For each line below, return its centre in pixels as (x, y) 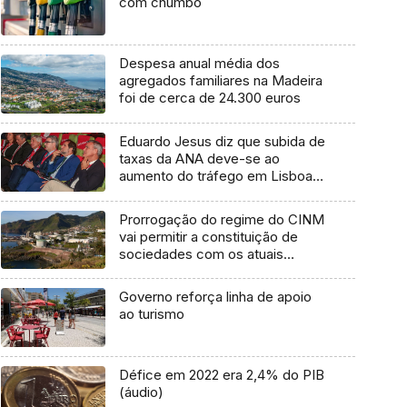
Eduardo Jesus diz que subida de (222, 141)
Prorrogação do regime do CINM (221, 219)
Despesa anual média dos (199, 64)
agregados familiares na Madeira (220, 81)
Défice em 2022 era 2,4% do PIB (221, 374)
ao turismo (151, 314)
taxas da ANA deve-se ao (199, 158)
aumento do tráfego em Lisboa (215, 175)
